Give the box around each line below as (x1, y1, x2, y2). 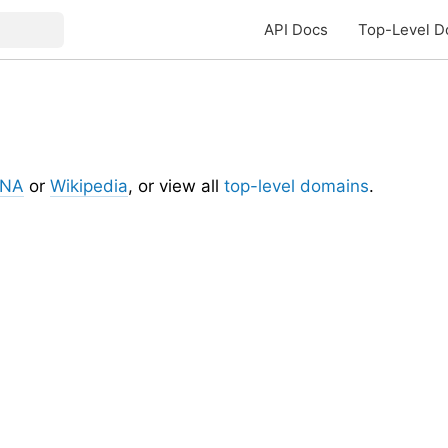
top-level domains (224, 176, 369, 196)
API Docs (264, 20, 328, 39)
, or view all (128, 176, 224, 196)
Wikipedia (50, 176, 128, 196)
